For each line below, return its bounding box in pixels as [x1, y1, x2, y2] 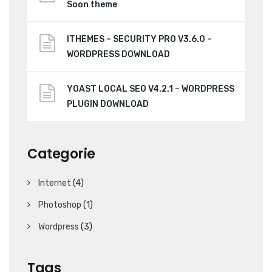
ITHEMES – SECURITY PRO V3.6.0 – [67, 33, 212, 44]
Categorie [27, 144, 95, 163]
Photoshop [38, 199, 81, 210]
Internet [38, 177, 71, 188]
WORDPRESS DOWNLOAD [67, 49, 170, 59]
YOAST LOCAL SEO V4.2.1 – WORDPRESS [67, 83, 234, 94]
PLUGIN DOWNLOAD [67, 98, 149, 109]
